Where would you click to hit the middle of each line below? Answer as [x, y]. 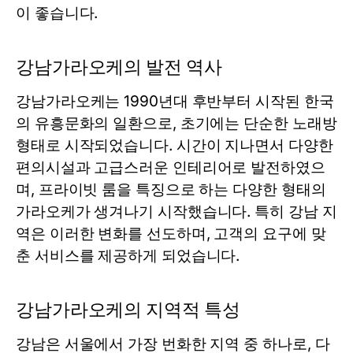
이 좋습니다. [57, 13]
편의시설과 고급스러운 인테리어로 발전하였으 [171, 167]
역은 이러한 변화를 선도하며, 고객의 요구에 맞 [171, 234]
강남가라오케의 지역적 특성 [128, 310]
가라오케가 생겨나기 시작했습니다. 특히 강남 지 [176, 212]
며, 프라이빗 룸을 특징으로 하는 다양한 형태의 [171, 190]
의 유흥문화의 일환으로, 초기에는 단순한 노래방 [176, 123]
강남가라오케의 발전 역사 [119, 67]
